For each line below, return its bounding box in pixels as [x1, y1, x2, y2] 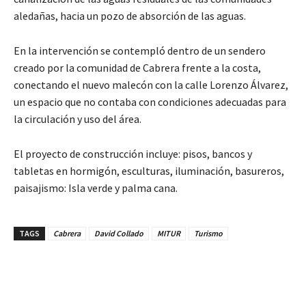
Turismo [194, 228, 223, 238]
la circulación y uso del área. [14, 112, 141, 126]
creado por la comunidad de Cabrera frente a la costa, [14, 61, 261, 74]
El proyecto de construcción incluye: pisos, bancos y [14, 147, 252, 161]
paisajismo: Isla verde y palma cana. [14, 181, 178, 195]
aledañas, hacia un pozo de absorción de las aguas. [14, 9, 246, 23]
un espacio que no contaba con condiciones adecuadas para [14, 95, 286, 109]
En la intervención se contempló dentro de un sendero [14, 44, 266, 57]
